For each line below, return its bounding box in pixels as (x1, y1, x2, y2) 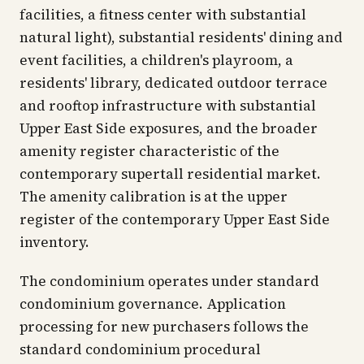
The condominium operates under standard (19, 271, 319, 291)
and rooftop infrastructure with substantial (19, 96, 316, 115)
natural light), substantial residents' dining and (19, 28, 343, 47)
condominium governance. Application (19, 294, 286, 314)
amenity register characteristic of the (19, 141, 279, 161)
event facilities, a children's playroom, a (19, 50, 293, 70)
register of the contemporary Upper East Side (19, 210, 330, 229)
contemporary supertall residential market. (19, 164, 321, 184)
